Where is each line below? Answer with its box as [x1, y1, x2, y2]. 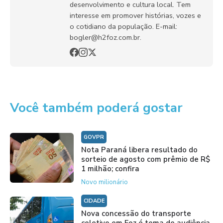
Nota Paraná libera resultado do [81, 144, 198, 155]
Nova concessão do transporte [81, 208, 191, 219]
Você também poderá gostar [10, 99, 183, 116]
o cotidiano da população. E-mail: [70, 21, 177, 31]
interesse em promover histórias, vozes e [70, 10, 201, 20]
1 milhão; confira [81, 163, 139, 174]
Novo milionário [81, 177, 128, 187]
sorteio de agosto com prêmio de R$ [81, 154, 210, 164]
